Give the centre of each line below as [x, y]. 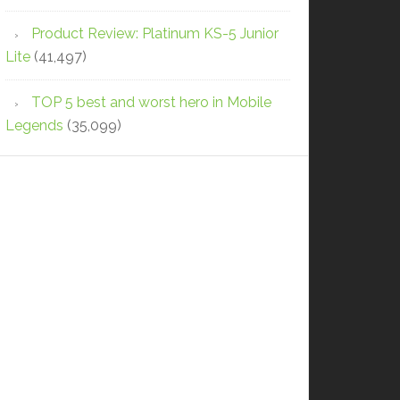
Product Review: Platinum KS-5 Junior [155, 33]
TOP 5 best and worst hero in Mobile [151, 102]
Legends [34, 125]
